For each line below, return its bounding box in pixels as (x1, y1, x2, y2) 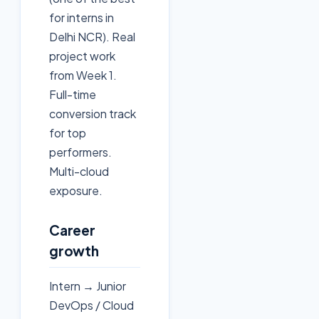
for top (49, 125, 86, 141)
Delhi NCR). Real (49, 29, 135, 45)
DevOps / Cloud (49, 298, 134, 313)
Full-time (49, 87, 96, 103)
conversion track (49, 106, 136, 122)
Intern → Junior (49, 278, 126, 294)
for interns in (49, 10, 114, 26)
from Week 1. (49, 68, 117, 83)
